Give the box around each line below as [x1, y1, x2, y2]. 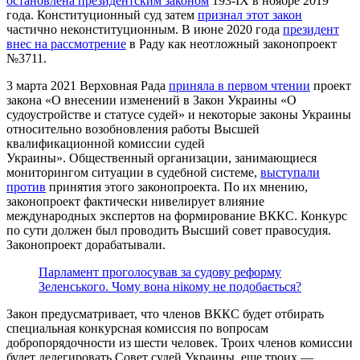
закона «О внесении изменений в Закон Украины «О [6, 93, 297, 108]
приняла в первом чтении [169, 79, 310, 93]
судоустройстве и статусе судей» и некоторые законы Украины [6, 108, 351, 122]
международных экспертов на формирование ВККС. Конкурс [6, 209, 347, 223]
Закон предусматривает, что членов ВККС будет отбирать [6, 307, 324, 321]
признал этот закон [198, 8, 302, 22]
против [6, 180, 46, 194]
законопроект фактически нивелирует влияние [6, 194, 264, 209]
